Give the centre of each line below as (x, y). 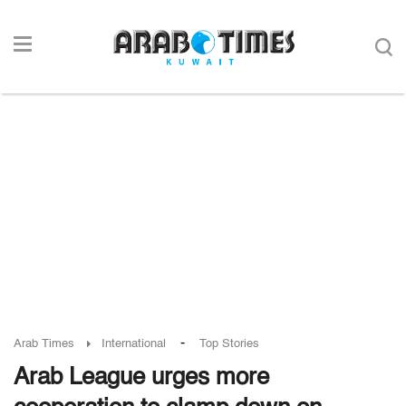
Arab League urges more (141, 378)
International (134, 344)
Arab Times (44, 344)
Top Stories (229, 344)
